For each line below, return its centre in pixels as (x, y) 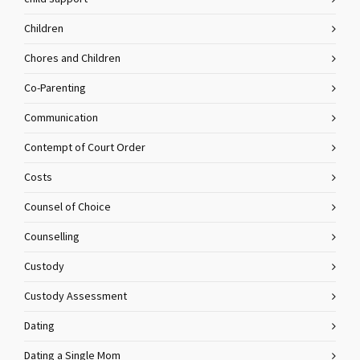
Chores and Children (72, 59)
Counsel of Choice (67, 207)
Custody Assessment (76, 297)
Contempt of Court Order (85, 148)
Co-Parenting (55, 88)
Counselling (52, 237)
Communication (61, 118)
